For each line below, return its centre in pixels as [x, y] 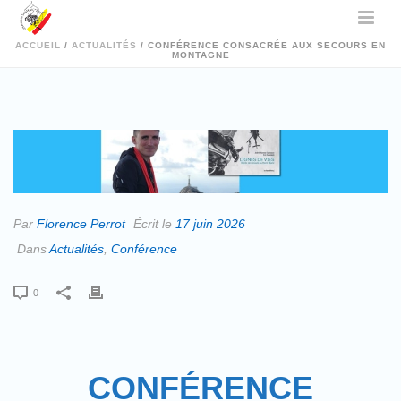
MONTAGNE [200, 55]
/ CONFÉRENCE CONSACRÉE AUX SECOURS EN [261, 45]
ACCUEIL [38, 45]
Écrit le [153, 223]
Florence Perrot [81, 223]
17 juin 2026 [210, 223]
